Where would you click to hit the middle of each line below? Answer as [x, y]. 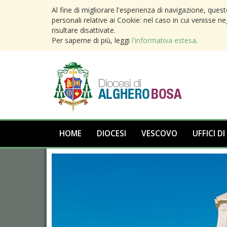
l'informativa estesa [164, 40]
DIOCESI [111, 134]
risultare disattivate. [84, 30]
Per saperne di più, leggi [92, 40]
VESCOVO [159, 134]
